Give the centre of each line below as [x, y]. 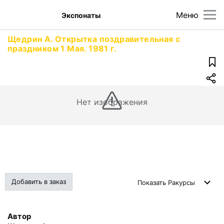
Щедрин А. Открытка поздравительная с [94, 39]
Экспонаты [81, 15]
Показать [153, 182]
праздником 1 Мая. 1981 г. [62, 48]
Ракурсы [181, 182]
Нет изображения [112, 102]
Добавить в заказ [39, 181]
